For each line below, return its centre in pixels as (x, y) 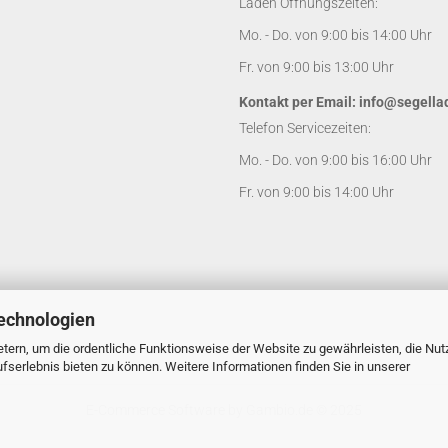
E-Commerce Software (155, 410)
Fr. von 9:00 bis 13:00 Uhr (316, 67)
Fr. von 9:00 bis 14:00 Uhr (316, 192)
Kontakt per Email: (299, 102)
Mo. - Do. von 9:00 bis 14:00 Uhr (335, 35)
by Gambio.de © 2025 (293, 410)
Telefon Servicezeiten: (305, 128)
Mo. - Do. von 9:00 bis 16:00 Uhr (335, 160)
